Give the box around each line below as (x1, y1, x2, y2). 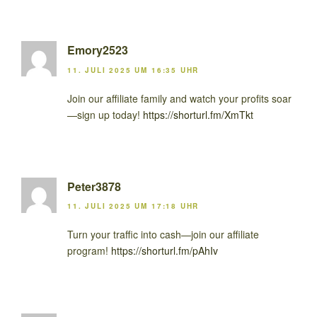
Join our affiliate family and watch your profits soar (67, 91, 292, 105)
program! (67, 243, 111, 258)
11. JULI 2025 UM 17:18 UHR (67, 200, 200, 211)
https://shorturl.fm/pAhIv (111, 243, 218, 258)
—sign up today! (67, 107, 143, 122)
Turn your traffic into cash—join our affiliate (67, 226, 259, 241)
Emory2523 (67, 42, 128, 59)
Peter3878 (67, 178, 121, 195)
